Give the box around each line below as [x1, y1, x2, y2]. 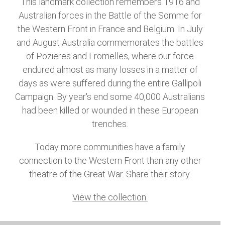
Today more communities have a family [35, 142, 186, 153]
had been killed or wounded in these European [22, 105, 198, 116]
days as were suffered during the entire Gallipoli [19, 78, 202, 89]
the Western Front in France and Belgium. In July [17, 24, 203, 35]
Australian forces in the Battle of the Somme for [18, 10, 202, 21]
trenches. [92, 119, 129, 130]
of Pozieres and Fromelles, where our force [26, 51, 194, 62]
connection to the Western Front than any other [19, 155, 201, 166]
